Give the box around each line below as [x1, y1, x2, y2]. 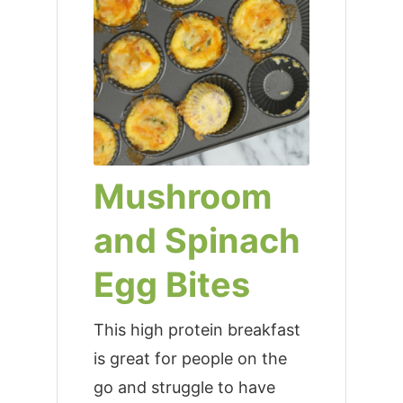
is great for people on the [93, 349, 287, 369]
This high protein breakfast [93, 320, 300, 340]
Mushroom [93, 175, 272, 218]
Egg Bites [93, 264, 250, 306]
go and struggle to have [93, 378, 275, 398]
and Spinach [93, 219, 300, 262]
